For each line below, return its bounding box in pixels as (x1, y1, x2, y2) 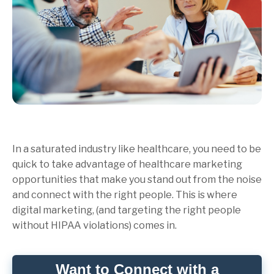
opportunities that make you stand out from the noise (12, 173, 262, 185)
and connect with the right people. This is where (12, 188, 237, 201)
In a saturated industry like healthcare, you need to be (12, 143, 261, 155)
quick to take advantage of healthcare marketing (12, 158, 242, 170)
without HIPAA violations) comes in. (12, 219, 177, 231)
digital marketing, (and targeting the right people (12, 204, 241, 216)
